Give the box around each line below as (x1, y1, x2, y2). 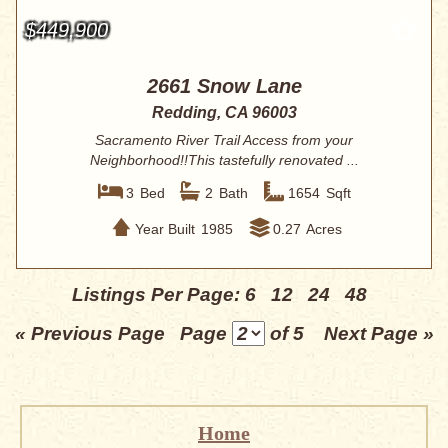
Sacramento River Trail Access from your (95, 132, 353, 149)
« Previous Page (14, 323, 165, 345)
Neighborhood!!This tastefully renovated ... (89, 152, 359, 169)
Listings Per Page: (71, 284, 245, 306)
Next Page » (323, 323, 434, 345)
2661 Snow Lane (146, 75, 302, 98)
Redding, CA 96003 (151, 104, 297, 122)
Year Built (134, 220, 195, 237)
